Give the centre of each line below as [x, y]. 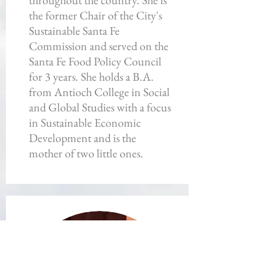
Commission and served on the [99, 46]
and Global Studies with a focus [100, 107]
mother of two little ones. [86, 153]
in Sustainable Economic [85, 123]
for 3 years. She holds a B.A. [91, 77]
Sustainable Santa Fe [74, 31]
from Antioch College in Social [99, 92]
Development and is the [82, 138]
